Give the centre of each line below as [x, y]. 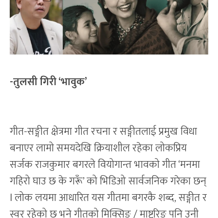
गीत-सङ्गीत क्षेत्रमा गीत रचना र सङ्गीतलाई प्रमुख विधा [103, 132]
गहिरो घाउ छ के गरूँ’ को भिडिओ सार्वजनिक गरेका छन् [108, 182]
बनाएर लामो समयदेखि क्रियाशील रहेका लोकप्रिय [98, 148]
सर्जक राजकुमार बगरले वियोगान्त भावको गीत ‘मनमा [105, 165]
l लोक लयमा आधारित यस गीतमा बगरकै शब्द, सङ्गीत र [108, 198]
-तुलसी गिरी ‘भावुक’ [48, 82]
